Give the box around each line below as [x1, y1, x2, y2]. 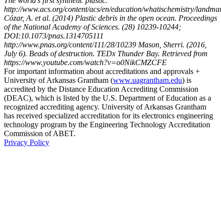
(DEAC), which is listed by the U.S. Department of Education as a [4, 94, 211, 103]
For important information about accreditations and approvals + [4, 67, 200, 76]
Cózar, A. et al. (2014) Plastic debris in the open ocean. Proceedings [4, 14, 217, 23]
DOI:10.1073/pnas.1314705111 [4, 32, 104, 40]
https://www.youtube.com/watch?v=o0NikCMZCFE [4, 58, 167, 67]
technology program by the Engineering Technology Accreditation [4, 120, 210, 129]
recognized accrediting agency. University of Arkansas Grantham [4, 103, 206, 111]
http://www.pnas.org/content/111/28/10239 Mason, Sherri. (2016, [4, 40, 207, 49]
